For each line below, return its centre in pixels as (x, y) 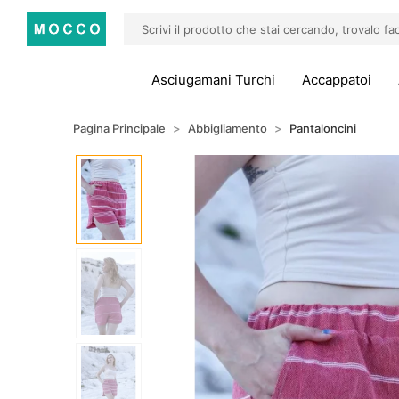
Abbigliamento (228, 128)
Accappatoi (337, 80)
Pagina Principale (119, 128)
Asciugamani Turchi (214, 80)
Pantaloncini (323, 128)
